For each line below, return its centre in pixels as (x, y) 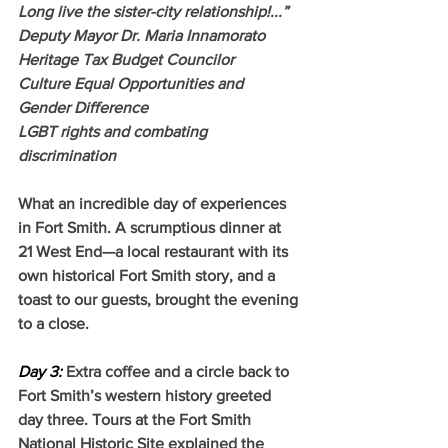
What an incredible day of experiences (154, 203)
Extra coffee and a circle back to (179, 371)
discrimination (67, 155)
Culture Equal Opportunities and (132, 83)
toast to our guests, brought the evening (160, 299)
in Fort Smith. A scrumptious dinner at (151, 227)
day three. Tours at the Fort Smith (136, 419)
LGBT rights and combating (114, 131)
